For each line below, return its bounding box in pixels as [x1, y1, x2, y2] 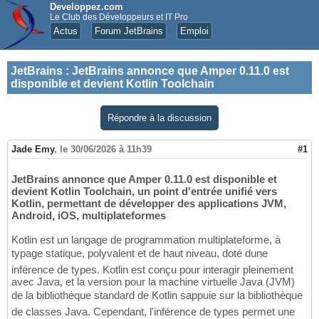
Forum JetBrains [95, 26, 163, 36]
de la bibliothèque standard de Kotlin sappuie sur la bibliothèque [11, 289, 303, 302]
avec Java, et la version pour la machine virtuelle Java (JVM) [11, 276, 295, 288]
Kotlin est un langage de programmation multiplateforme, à [11, 234, 281, 246]
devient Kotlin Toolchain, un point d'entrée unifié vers [11, 185, 277, 198]
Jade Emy [11, 144, 54, 155]
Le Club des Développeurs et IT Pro [50, 12, 188, 22]
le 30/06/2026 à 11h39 [60, 144, 152, 155]
